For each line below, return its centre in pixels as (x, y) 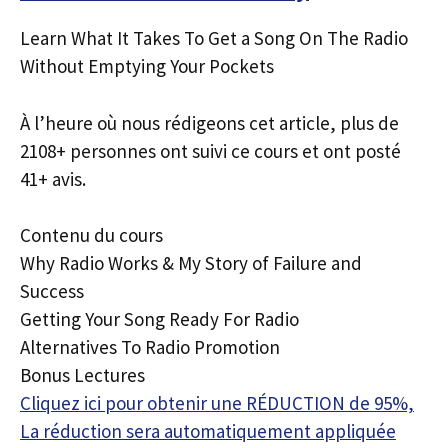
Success (52, 291)
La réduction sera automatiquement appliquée (208, 431)
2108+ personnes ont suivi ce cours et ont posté (210, 150)
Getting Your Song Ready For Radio (159, 319)
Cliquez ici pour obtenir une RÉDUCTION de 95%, (217, 403)
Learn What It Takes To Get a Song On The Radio (214, 38)
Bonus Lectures (82, 375)
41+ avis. (53, 178)
